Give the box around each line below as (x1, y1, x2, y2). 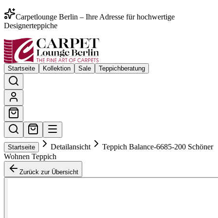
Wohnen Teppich (4, 152, 56, 161)
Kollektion (43, 65, 71, 72)
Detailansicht (51, 143, 91, 151)
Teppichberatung (99, 65, 145, 72)
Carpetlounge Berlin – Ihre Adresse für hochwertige (16, 13, 175, 21)
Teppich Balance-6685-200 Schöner (102, 143, 213, 151)
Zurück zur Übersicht (19, 168, 78, 176)
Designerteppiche (4, 21, 57, 30)
